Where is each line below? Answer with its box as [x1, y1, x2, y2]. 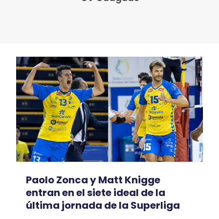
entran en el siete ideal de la [26, 185, 165, 199]
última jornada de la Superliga [26, 198, 180, 212]
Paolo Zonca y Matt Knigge [26, 173, 160, 187]
